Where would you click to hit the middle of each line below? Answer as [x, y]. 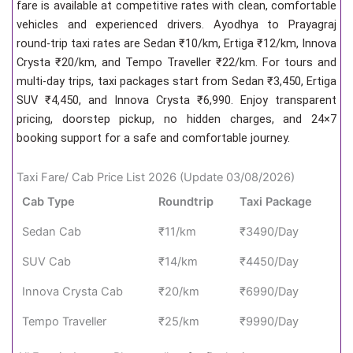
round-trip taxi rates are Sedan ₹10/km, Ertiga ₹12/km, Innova [176, 44]
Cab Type [49, 201]
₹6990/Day [269, 291]
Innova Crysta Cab [73, 291]
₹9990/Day [269, 321]
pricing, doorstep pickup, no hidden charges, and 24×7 [176, 119]
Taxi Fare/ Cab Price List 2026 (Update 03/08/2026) [156, 177]
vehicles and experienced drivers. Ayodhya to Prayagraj [176, 25]
